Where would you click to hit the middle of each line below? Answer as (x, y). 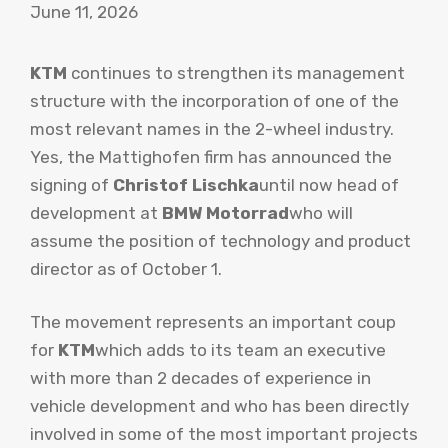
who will (321, 212)
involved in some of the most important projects (224, 434)
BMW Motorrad (225, 212)
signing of (71, 184)
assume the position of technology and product (220, 240)
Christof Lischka (186, 184)
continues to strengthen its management (236, 72)
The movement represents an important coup (213, 322)
